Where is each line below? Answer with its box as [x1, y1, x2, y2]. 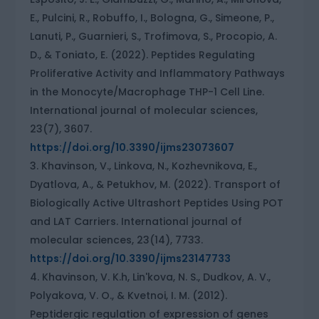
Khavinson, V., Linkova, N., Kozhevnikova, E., [41, 158, 258, 173]
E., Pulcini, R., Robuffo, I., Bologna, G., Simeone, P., [30, 10, 275, 25]
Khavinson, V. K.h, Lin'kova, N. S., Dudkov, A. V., [42, 269, 271, 284]
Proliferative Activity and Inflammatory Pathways [30, 66, 286, 80]
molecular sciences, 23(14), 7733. [30, 232, 204, 247]
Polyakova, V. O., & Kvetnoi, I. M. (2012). [30, 288, 228, 303]
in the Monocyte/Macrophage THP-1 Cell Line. [30, 84, 265, 99]
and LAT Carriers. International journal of [30, 214, 243, 229]
